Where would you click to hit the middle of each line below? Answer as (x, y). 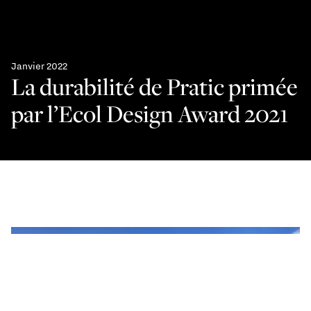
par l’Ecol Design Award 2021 (150, 113)
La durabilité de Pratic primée (154, 86)
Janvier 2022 (39, 66)
